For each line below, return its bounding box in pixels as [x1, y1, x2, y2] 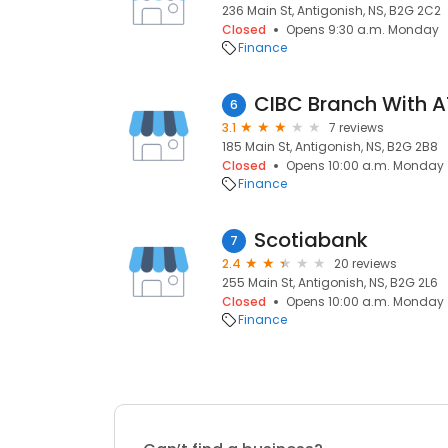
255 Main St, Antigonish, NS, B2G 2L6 [222, 274, 438, 291]
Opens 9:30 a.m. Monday [286, 21, 439, 38]
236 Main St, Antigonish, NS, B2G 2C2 [222, 2, 441, 19]
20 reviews [334, 255, 397, 272]
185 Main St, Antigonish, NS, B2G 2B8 [222, 138, 438, 155]
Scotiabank [254, 226, 368, 254]
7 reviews [329, 119, 384, 136]
